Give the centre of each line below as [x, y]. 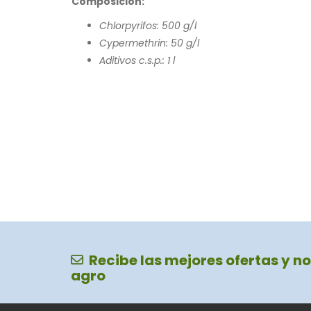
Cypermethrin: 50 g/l [149, 43]
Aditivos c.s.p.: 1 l [137, 60]
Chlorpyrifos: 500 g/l [148, 25]
